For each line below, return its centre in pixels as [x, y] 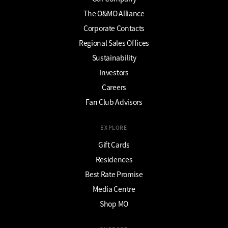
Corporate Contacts [114, 28]
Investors [114, 72]
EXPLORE [114, 127]
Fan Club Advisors [114, 102]
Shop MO [114, 203]
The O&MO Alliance [114, 13]
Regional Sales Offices [114, 42]
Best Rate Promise [114, 174]
